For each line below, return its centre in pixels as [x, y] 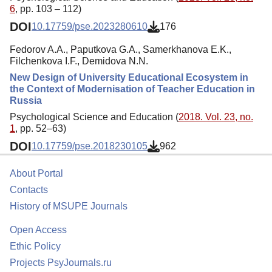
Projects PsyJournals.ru [61, 263]
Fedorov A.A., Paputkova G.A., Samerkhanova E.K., [121, 49]
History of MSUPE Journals [69, 206]
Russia [26, 100]
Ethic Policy [35, 246]
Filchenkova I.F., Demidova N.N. [79, 61]
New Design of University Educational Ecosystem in [129, 77]
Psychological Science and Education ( [94, 117]
